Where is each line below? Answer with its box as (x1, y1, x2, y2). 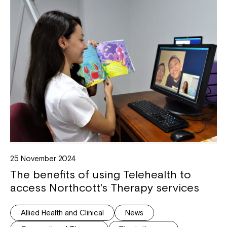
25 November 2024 (10, 154, 76, 163)
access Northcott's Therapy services (10, 181, 199, 195)
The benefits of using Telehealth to (10, 168, 191, 181)
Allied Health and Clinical (21, 208, 104, 217)
